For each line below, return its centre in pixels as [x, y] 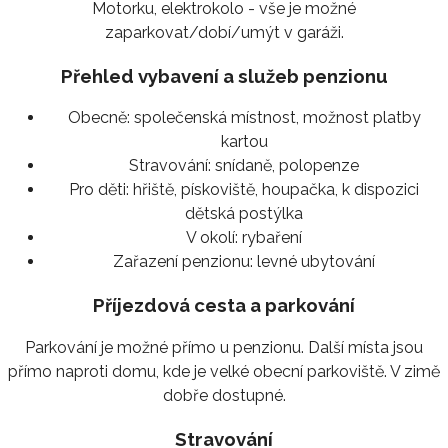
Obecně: [98, 118]
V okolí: [212, 238]
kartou [244, 142]
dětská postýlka [244, 214]
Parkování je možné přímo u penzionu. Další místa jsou [224, 347]
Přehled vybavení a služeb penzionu [224, 75]
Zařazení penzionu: [183, 262]
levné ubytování [314, 262]
